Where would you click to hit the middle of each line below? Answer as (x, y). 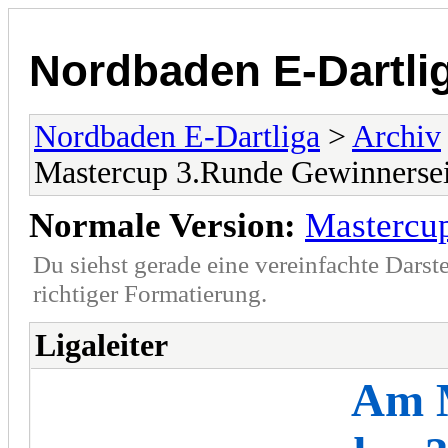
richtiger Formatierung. (150, 292)
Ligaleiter (101, 345)
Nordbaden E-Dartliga (177, 136)
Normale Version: (162, 225)
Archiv (396, 136)
